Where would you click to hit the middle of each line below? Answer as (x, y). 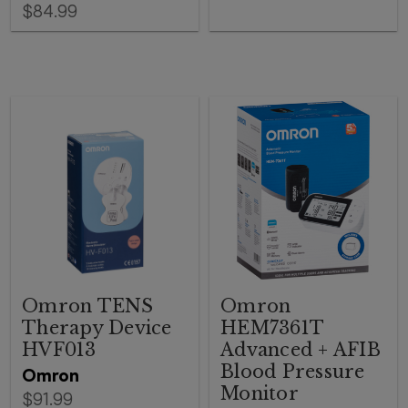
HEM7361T (272, 328)
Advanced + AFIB (301, 350)
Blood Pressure (293, 372)
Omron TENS (88, 306)
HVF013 (59, 350)
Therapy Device (97, 328)
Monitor (260, 393)
